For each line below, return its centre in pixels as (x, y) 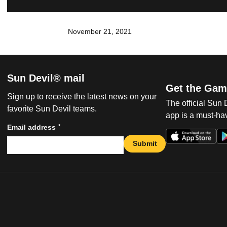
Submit (145, 143)
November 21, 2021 (100, 31)
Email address (31, 127)
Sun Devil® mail (46, 78)
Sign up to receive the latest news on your (82, 97)
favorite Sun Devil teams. (52, 109)
